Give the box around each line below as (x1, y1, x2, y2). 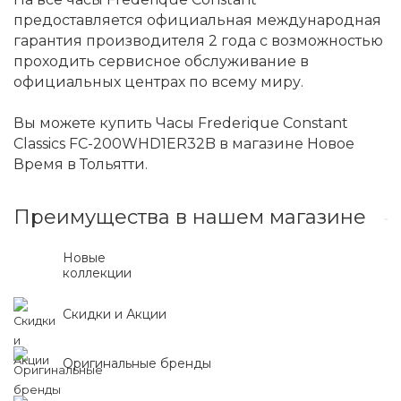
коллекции (63, 265, 132, 281)
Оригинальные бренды (63, 355, 211, 371)
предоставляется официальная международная (13, 12, 381, 29)
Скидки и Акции (63, 306, 166, 322)
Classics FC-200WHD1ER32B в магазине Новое (13, 135, 354, 152)
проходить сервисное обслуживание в (13, 53, 309, 70)
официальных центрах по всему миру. (13, 73, 303, 90)
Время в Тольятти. (13, 156, 148, 173)
